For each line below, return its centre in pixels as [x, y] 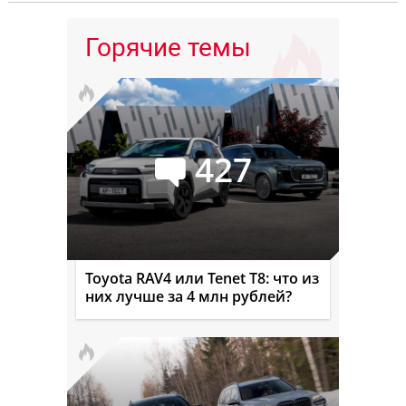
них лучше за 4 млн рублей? [188, 297]
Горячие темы [168, 48]
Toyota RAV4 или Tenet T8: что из [202, 279]
